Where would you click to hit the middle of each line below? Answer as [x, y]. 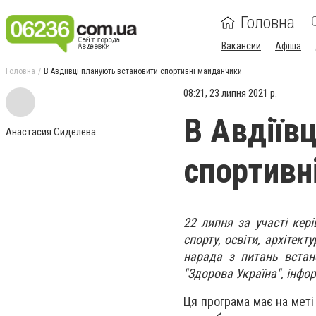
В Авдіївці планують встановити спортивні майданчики [143, 71]
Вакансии [241, 46]
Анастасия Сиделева [51, 132]
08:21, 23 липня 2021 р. [230, 93]
